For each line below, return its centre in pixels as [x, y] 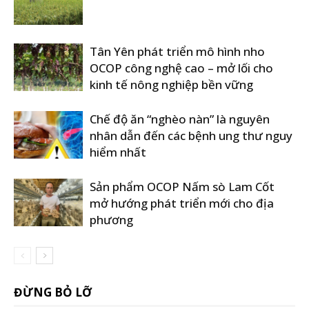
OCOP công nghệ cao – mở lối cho [181, 68]
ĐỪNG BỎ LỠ [53, 292]
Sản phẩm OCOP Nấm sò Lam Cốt [182, 187]
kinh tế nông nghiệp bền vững [171, 84]
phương [111, 220]
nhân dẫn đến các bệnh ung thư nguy [191, 136]
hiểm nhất [118, 152]
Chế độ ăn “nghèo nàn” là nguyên [180, 119]
